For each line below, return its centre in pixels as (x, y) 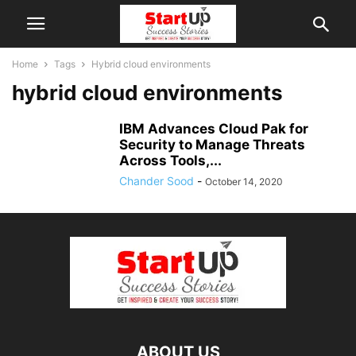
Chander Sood (157, 181)
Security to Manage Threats (212, 145)
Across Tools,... (170, 161)
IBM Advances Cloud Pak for (214, 129)
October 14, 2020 (244, 182)
